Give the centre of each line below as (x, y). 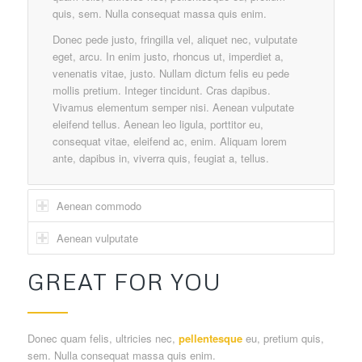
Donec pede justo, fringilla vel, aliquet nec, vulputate (175, 40)
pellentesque (210, 339)
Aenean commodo (99, 206)
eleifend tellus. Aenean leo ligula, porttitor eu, (158, 124)
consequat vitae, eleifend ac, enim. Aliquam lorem (169, 141)
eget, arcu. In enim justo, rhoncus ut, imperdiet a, (168, 57)
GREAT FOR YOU (124, 282)
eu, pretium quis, (283, 339)
